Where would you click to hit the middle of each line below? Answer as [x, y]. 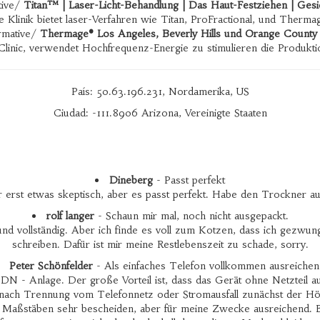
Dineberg [131, 180]
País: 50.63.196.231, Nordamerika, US [160, 91]
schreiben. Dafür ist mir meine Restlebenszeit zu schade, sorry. [160, 244]
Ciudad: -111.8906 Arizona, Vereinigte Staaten [160, 113]
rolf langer [70, 216]
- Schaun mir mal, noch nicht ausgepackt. [191, 216]
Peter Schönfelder [51, 266]
